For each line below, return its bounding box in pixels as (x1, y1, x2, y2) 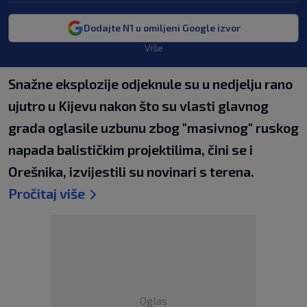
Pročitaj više (8, 185, 85, 201)
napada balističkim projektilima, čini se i (8, 141, 253, 158)
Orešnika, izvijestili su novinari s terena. (8, 163, 254, 180)
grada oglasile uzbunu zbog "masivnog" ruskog (8, 119, 299, 136)
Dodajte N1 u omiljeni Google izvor (83, 22, 241, 34)
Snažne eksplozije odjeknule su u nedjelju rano (8, 75, 293, 92)
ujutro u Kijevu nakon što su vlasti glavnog (8, 97, 269, 114)
